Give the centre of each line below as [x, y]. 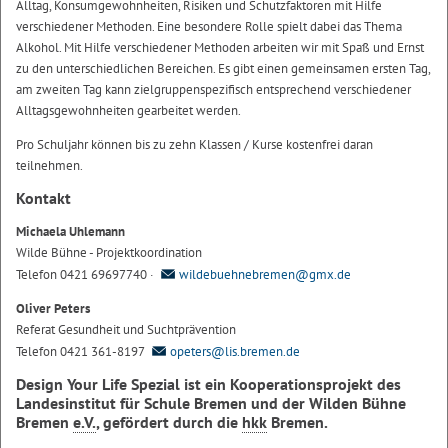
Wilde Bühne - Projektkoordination [109, 252]
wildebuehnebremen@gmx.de [265, 274]
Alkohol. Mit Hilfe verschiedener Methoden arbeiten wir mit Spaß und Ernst [220, 47]
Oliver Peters [53, 308]
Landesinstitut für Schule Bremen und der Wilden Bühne [211, 402]
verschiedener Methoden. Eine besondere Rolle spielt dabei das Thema [209, 26]
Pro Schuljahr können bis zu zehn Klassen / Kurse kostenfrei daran [194, 144]
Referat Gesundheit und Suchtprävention [126, 329]
